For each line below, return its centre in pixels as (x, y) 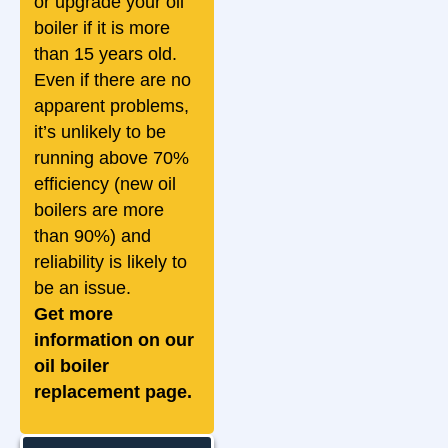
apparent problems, (111, 106)
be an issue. (82, 288)
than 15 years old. (105, 54)
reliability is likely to (110, 262)
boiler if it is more (102, 28)
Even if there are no (112, 80)
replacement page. (113, 392)
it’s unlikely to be (100, 132)
